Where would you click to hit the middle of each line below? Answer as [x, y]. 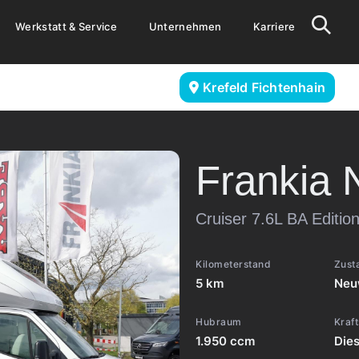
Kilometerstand [233, 264]
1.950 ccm [225, 341]
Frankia [263, 181]
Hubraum [219, 322]
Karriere [274, 27]
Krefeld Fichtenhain [264, 87]
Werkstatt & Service [66, 27]
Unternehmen [185, 27]
